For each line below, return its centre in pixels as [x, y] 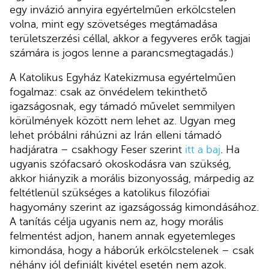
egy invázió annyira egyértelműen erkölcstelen [123, 9]
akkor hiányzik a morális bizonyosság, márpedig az [132, 179]
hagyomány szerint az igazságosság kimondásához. [134, 207]
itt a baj [203, 150]
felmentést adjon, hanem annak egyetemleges [122, 236]
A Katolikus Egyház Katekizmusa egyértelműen [123, 78]
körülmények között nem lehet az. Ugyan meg [122, 121]
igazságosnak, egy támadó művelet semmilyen [122, 107]
